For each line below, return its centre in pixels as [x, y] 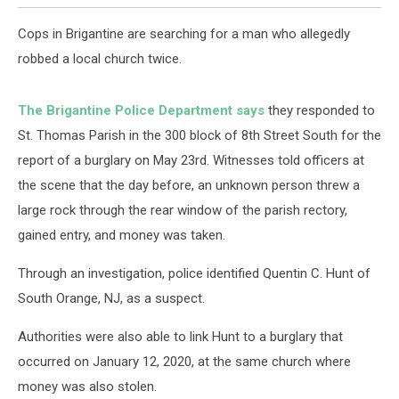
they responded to [320, 110]
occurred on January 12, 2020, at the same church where [184, 362]
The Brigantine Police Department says [141, 110]
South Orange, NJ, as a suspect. [111, 298]
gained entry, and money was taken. [122, 235]
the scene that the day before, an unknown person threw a [189, 185]
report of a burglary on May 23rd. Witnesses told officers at [191, 160]
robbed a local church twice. [100, 59]
